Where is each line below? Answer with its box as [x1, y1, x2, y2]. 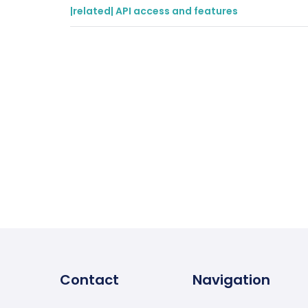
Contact [60, 270, 119, 289]
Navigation [192, 270, 270, 289]
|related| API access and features [70, 4, 238, 18]
